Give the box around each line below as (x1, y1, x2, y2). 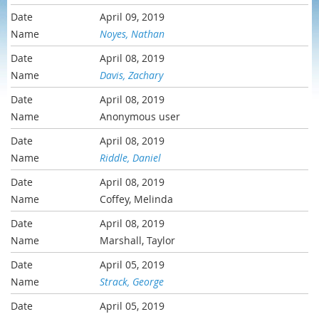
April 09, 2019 (100, 10, 165, 24)
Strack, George (100, 275, 164, 289)
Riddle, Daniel (100, 151, 162, 165)
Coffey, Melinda (100, 192, 174, 206)
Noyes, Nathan (100, 27, 165, 41)
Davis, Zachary (100, 68, 164, 83)
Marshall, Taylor (100, 234, 176, 248)
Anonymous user (100, 110, 181, 124)
